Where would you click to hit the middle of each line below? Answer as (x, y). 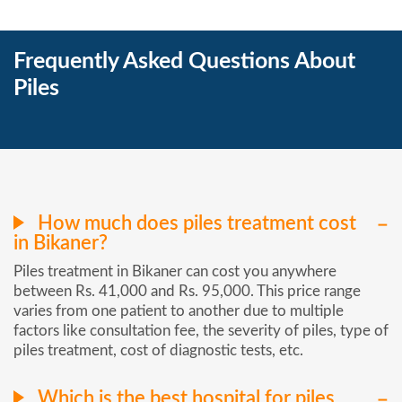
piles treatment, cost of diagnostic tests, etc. (158, 350)
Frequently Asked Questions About (184, 62)
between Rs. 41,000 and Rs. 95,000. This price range (187, 291)
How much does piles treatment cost (195, 223)
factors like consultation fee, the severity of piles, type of (201, 330)
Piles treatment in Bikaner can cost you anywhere (175, 271)
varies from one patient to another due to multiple (179, 310)
